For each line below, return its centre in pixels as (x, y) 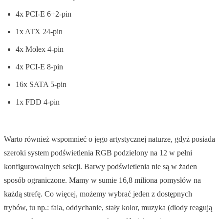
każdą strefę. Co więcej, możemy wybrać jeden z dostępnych (98, 194)
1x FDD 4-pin (38, 102)
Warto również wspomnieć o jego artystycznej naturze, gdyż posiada (109, 139)
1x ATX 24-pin (39, 31)
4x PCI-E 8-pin (39, 66)
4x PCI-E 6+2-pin (44, 14)
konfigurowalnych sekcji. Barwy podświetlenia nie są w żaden (100, 166)
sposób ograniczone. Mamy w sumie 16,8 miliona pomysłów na (102, 180)
